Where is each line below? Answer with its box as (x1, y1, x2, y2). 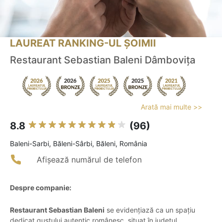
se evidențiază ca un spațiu (105, 206, 195, 215)
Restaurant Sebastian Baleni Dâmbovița (10, 54, 195, 66)
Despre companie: (10, 183, 71, 192)
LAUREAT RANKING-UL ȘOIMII (10, 37, 156, 50)
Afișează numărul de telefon (37, 155, 142, 165)
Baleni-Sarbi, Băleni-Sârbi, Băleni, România (10, 139, 147, 148)
